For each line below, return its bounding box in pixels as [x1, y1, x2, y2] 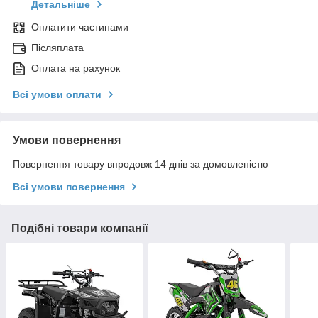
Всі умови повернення [13, 181, 125, 193]
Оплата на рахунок [31, 62, 120, 75]
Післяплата [31, 42, 84, 54]
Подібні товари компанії [11, 222, 148, 235]
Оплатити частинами [31, 21, 128, 33]
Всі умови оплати [13, 89, 102, 101]
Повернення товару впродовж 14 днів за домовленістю [13, 158, 268, 170]
